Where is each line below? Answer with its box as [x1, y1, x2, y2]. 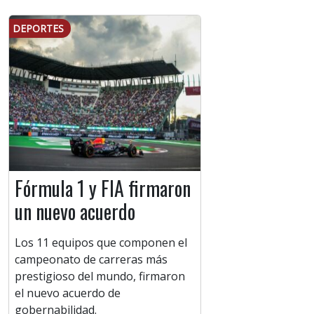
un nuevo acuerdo [15, 197, 135, 226]
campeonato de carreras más [15, 252, 168, 268]
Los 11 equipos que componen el [15, 235, 187, 251]
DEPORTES [13, 22, 64, 36]
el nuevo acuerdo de [15, 285, 121, 301]
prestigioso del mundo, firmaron [15, 268, 185, 285]
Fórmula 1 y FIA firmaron [15, 174, 191, 203]
